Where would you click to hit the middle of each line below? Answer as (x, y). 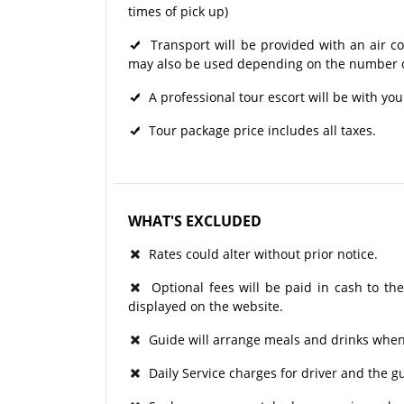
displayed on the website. (206, 307)
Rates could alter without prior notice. (260, 254)
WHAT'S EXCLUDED (195, 221)
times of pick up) (178, 12)
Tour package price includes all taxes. (259, 131)
